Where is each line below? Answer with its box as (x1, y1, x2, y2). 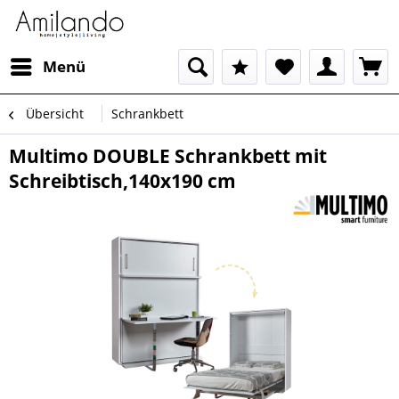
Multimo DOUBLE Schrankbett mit (9, 143, 327, 168)
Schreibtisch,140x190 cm (9, 168, 236, 193)
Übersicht (26, 105, 84, 122)
